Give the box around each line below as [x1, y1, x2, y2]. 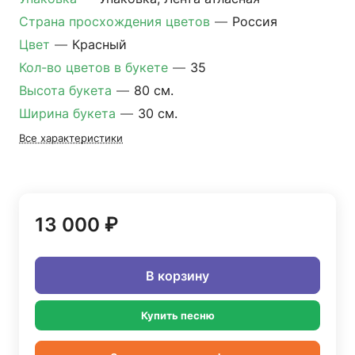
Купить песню [140, 308, 215, 322]
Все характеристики [19, 132, 123, 144]
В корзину [146, 267, 209, 284]
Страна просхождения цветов [19, 13, 214, 29]
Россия [232, 13, 277, 29]
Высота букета [19, 82, 116, 98]
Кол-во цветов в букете [19, 59, 172, 75]
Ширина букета [19, 105, 120, 121]
